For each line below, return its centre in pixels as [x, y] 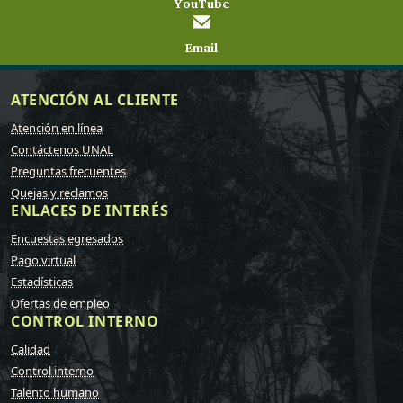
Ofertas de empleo [60, 303]
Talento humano [55, 392]
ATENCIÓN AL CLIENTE [95, 99]
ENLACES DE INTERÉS [90, 210]
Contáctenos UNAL [62, 149]
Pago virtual [43, 260]
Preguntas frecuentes [68, 170]
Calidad [31, 349]
